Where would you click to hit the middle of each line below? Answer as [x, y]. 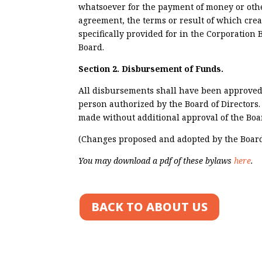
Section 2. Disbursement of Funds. [151, 68]
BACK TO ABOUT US [150, 207]
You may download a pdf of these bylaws [156, 160]
